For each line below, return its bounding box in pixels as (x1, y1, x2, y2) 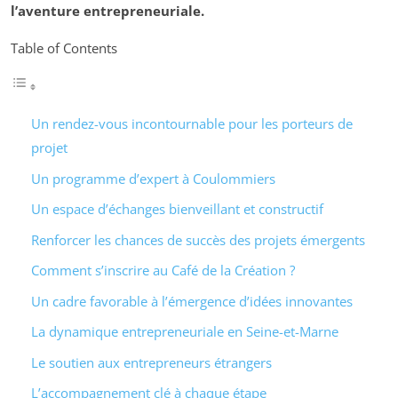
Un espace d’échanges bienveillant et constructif (30, 200, 323, 219)
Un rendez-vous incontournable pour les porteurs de (30, 115, 353, 133)
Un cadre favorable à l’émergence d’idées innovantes (30, 291, 353, 310)
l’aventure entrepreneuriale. (11, 2, 204, 20)
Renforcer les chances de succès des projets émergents (30, 230, 365, 249)
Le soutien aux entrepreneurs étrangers (30, 353, 272, 371)
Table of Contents (11, 39, 117, 58)
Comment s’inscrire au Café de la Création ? (30, 261, 295, 280)
